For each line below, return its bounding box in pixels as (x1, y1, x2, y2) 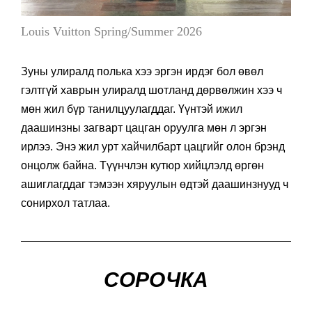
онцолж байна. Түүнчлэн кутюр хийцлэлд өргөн (21, 159, 264, 172)
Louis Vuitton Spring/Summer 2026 (21, 24, 202, 39)
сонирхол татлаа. (21, 197, 110, 210)
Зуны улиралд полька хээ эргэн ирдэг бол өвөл (21, 65, 263, 78)
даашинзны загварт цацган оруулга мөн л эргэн (21, 122, 267, 134)
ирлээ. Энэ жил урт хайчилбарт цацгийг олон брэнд (21, 141, 285, 153)
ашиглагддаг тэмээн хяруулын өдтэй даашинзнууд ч (21, 178, 288, 191)
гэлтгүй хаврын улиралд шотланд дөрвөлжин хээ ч (21, 84, 282, 97)
